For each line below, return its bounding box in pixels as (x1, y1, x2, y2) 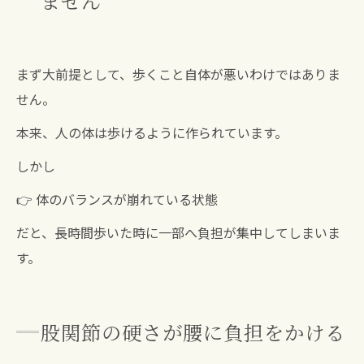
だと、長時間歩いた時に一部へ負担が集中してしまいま (16, 223, 340, 243)
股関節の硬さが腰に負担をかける (41, 318, 345, 347)
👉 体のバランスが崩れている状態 (16, 189, 218, 210)
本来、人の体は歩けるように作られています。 (16, 123, 288, 143)
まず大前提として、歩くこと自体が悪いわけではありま (16, 64, 340, 84)
